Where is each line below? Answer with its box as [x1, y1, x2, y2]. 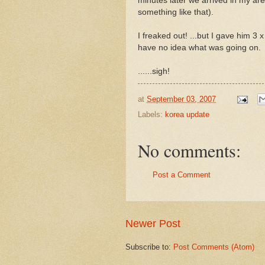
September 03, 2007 [147, 94, 216, 104]
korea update [165, 110, 209, 119]
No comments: [138, 138, 241, 163]
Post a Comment [153, 170, 211, 180]
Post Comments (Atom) [173, 242, 254, 251]
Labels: [138, 110, 165, 119]
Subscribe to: [125, 242, 173, 251]
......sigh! [138, 66, 170, 76]
